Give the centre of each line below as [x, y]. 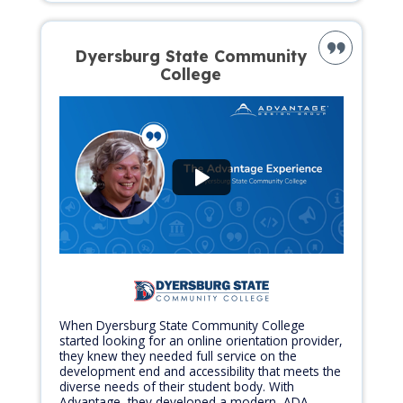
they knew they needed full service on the [178, 356]
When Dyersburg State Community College [182, 326]
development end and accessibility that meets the [200, 372]
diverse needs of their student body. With [177, 387]
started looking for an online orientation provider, [201, 341]
